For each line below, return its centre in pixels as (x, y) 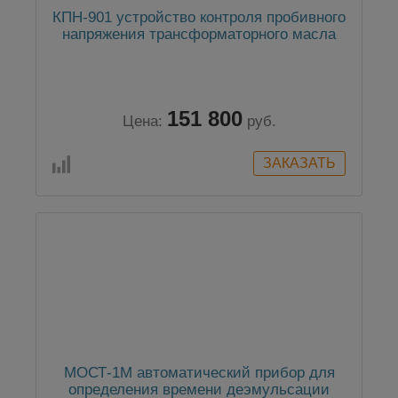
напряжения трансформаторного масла (199, 35)
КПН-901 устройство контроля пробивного (199, 18)
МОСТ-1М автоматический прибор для (199, 373)
